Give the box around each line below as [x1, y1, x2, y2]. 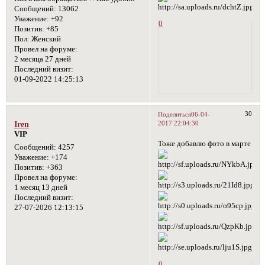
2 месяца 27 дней [14, 54, 71, 63]
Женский [29, 34, 61, 43]
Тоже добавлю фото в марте [158, 139, 251, 148]
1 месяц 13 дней [14, 183, 67, 192]
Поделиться [158, 110, 192, 118]
